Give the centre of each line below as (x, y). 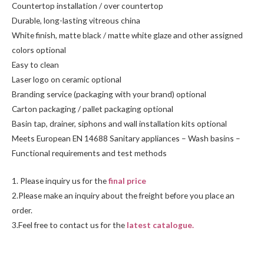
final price (127, 180)
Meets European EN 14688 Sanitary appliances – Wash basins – (126, 138)
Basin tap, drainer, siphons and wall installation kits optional (119, 123)
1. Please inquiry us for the (60, 180)
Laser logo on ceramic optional (67, 79)
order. (22, 210)
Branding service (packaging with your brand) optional (109, 94)
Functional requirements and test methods (89, 153)
